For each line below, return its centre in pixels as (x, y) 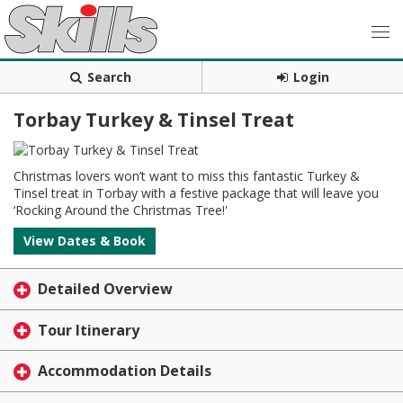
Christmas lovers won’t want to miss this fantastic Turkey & (187, 176)
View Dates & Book (85, 241)
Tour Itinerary (89, 330)
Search (109, 77)
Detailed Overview (105, 289)
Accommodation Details (125, 371)
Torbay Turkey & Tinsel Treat (154, 120)
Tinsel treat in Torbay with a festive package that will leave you (196, 193)
